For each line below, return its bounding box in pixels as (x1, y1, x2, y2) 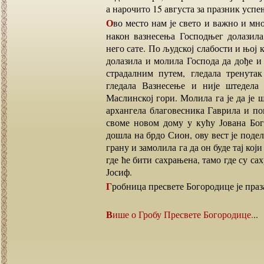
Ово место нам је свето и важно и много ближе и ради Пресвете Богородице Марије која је (106, 16, 113, 29)
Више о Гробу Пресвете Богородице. (113, 208, 253, 220)
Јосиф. (106, 166, 132, 178)
